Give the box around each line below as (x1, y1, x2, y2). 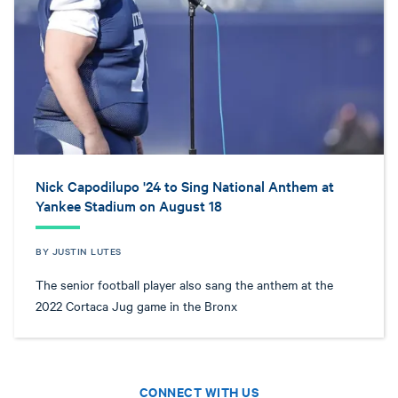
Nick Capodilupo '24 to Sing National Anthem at (36, 176, 334, 196)
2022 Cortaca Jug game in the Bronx (36, 297, 237, 315)
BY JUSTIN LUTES (36, 244, 122, 259)
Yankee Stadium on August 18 (36, 195, 222, 216)
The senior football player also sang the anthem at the (36, 275, 333, 294)
